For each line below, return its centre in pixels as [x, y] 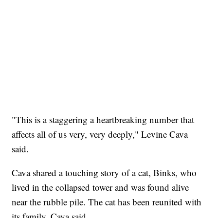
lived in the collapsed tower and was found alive [100, 187]
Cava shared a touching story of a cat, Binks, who [104, 172]
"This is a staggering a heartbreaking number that [103, 119]
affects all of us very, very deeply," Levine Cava [100, 134]
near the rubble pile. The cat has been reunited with [107, 201]
